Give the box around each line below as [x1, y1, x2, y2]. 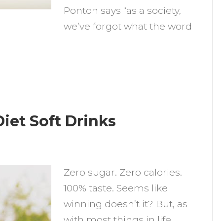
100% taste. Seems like [64, 183, 168, 194]
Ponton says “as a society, [64, 5, 182, 16]
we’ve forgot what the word [64, 21, 192, 32]
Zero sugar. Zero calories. [64, 167, 183, 178]
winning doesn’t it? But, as [64, 198, 188, 210]
